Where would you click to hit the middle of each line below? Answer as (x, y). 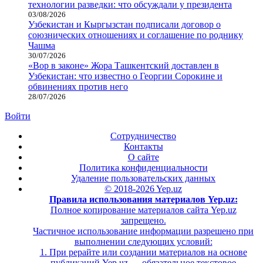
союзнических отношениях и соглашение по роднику (136, 35)
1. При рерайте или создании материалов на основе (143, 252)
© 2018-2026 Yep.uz (143, 189)
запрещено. (143, 221)
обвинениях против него (78, 87)
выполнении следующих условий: (143, 242)
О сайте (143, 157)
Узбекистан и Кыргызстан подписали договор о (124, 25)
